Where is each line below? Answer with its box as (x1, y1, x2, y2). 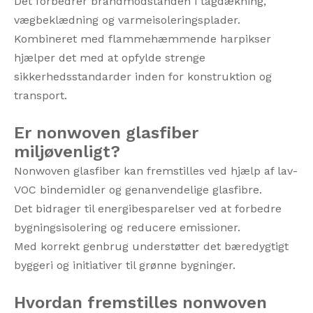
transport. (14, 89, 67, 102)
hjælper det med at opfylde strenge (14, 51, 205, 64)
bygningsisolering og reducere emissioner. (14, 221, 240, 234)
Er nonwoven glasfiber (14, 123, 198, 143)
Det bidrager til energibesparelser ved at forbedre (14, 202, 282, 215)
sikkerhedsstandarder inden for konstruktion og (14, 70, 272, 83)
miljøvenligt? (14, 142, 120, 161)
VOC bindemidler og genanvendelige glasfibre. (14, 183, 262, 196)
